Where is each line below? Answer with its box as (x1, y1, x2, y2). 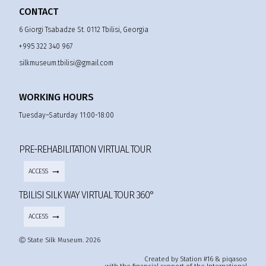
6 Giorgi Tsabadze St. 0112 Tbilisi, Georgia (19, 26, 148, 34)
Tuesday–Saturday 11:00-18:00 (19, 111, 114, 120)
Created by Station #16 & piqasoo (144, 255, 247, 263)
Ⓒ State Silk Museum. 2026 (19, 236, 100, 244)
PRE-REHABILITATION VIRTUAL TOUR (19, 144, 151, 156)
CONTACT (19, 6, 58, 18)
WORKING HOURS (19, 91, 94, 103)
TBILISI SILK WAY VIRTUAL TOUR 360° (19, 189, 154, 201)
